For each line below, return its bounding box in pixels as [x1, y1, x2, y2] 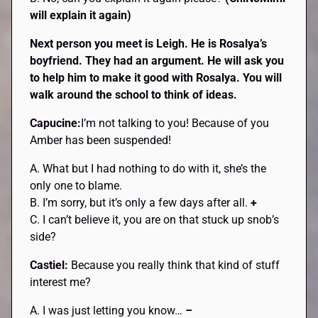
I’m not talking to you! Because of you [81, 116, 270, 130]
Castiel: [30, 258, 72, 272]
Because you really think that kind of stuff [71, 258, 280, 272]
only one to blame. [30, 178, 123, 192]
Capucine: [30, 116, 82, 130]
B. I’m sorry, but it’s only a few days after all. [30, 195, 251, 209]
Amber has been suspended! [30, 133, 172, 147]
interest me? [30, 275, 92, 289]
